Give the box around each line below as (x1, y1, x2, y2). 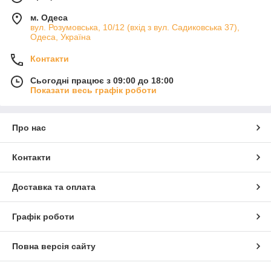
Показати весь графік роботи (30, 85, 157, 96)
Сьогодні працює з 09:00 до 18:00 (30, 76, 174, 86)
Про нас (12, 123, 46, 133)
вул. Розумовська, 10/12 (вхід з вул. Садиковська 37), (30, 22, 240, 33)
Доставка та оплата (12, 182, 96, 192)
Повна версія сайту (12, 241, 96, 252)
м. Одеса (30, 13, 68, 23)
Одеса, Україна (30, 32, 91, 42)
